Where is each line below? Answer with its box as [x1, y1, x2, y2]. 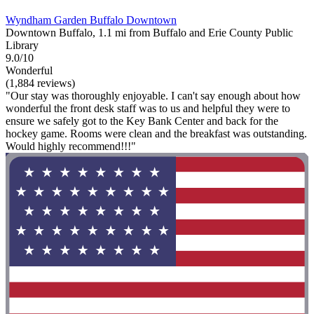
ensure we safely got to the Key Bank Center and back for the [6, 114, 278, 127]
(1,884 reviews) [6, 76, 75, 89]
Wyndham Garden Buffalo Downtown [6, 13, 177, 26]
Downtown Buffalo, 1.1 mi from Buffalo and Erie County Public [6, 26, 293, 39]
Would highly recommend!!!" [6, 139, 136, 152]
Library [6, 39, 39, 51]
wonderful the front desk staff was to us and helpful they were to [6, 102, 290, 114]
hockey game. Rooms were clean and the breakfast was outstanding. [6, 127, 307, 139]
